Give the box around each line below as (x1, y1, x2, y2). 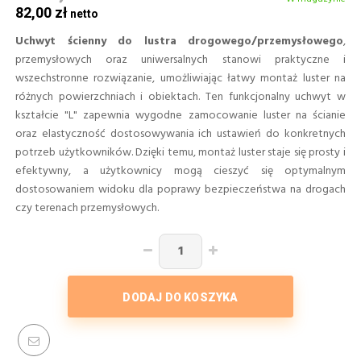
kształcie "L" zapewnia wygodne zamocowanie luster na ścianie (15, 106, 346, 125)
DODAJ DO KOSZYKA (122, 290, 239, 304)
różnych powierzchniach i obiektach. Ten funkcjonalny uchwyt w (15, 87, 346, 106)
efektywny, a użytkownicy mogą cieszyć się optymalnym (15, 161, 346, 180)
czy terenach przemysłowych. (15, 198, 159, 218)
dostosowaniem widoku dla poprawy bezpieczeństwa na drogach (15, 180, 346, 199)
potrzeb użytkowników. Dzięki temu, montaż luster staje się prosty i (15, 143, 346, 162)
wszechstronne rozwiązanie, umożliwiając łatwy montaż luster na (15, 68, 346, 88)
